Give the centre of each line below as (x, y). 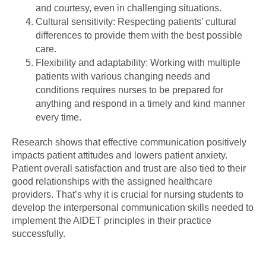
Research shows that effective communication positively (129, 142)
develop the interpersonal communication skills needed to (133, 207)
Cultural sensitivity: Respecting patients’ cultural (136, 21)
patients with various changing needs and (123, 76)
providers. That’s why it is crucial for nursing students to (128, 194)
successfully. (39, 233)
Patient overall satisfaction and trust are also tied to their (129, 168)
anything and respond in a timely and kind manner (140, 103)
